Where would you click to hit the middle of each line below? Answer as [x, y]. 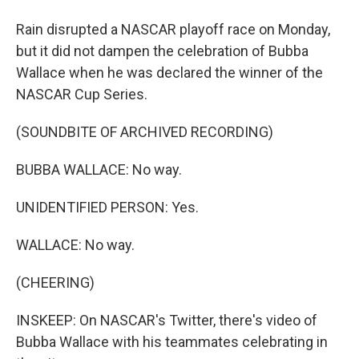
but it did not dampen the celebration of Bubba [162, 51]
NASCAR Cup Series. [82, 94]
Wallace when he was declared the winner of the [169, 73]
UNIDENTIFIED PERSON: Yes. [107, 207]
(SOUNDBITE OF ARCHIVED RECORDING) [145, 132]
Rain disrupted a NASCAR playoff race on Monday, [173, 29]
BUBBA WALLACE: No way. [99, 169]
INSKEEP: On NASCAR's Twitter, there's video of [167, 320]
